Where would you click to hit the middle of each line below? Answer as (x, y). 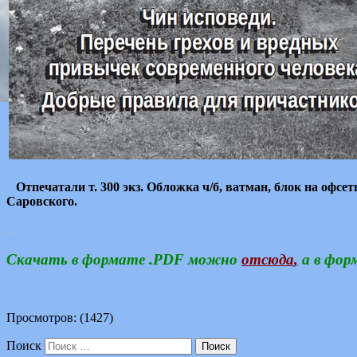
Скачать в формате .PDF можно (122, 259)
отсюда (268, 259)
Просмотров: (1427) (60, 317)
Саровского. (42, 202)
